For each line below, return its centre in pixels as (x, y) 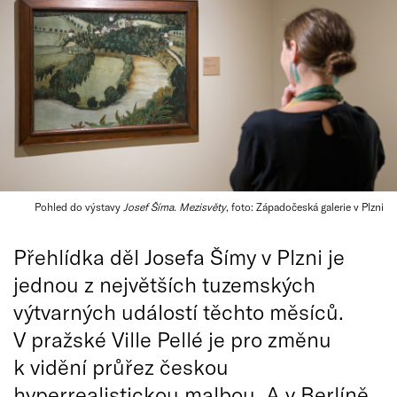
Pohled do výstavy (79, 206)
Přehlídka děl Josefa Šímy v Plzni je (179, 257)
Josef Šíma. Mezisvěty (175, 206)
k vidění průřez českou (121, 366)
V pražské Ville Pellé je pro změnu (172, 339)
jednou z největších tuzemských (164, 284)
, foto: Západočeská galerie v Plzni (305, 206)
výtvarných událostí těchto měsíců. (179, 311)
